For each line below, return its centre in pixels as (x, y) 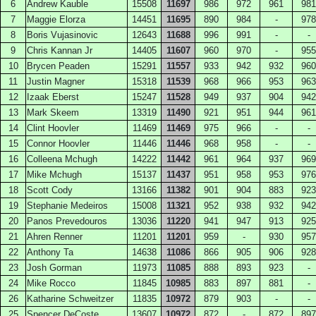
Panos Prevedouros (67, 221)
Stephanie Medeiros (67, 206)
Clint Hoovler (53, 128)
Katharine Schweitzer (70, 299)
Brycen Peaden (58, 66)
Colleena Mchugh (62, 159)
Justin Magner (56, 81)
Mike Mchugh (54, 175)
